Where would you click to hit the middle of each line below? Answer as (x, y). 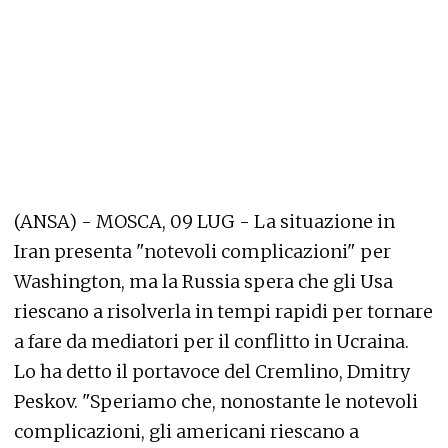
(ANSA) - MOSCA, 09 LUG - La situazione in (204, 221)
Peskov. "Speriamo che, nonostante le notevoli (216, 401)
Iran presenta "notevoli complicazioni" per (202, 251)
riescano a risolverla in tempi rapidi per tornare (223, 311)
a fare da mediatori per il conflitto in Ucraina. (211, 341)
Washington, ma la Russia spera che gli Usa (203, 281)
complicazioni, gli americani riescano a (186, 431)
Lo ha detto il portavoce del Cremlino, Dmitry (212, 371)
